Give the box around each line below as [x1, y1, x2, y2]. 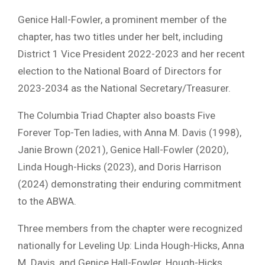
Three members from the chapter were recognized [18, 222, 243, 235]
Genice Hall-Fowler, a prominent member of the [18, 14, 227, 26]
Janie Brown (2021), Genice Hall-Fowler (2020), [18, 144, 228, 156]
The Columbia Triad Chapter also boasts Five [18, 109, 215, 122]
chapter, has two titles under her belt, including [18, 31, 223, 43]
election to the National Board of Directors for [18, 65, 222, 77]
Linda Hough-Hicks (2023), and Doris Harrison [18, 161, 221, 173]
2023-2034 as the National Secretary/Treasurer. [18, 82, 231, 95]
